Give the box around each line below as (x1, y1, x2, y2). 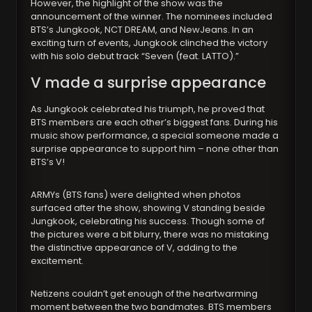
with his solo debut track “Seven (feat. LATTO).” (31, 49, 240, 63)
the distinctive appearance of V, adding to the (31, 241, 238, 255)
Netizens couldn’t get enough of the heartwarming (31, 287, 258, 301)
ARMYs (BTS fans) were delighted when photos (31, 188, 242, 202)
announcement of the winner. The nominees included (31, 10, 273, 24)
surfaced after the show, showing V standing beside (31, 201, 266, 215)
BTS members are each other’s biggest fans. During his (31, 116, 279, 130)
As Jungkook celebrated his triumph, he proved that (31, 102, 265, 116)
